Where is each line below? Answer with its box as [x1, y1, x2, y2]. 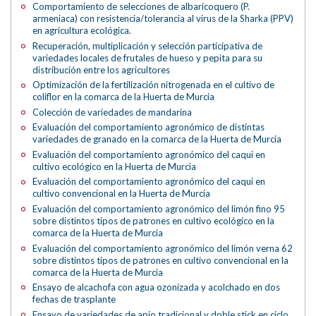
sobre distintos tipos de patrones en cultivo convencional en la [32, 254, 289, 266]
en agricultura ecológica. [32, 25, 132, 37]
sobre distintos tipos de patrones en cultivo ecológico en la [32, 215, 275, 227]
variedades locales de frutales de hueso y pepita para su [32, 51, 263, 63]
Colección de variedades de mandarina [32, 106, 193, 118]
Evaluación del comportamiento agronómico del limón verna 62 [32, 242, 293, 254]
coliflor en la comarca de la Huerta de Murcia [32, 91, 215, 103]
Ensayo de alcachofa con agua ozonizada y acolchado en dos [32, 281, 281, 293]
